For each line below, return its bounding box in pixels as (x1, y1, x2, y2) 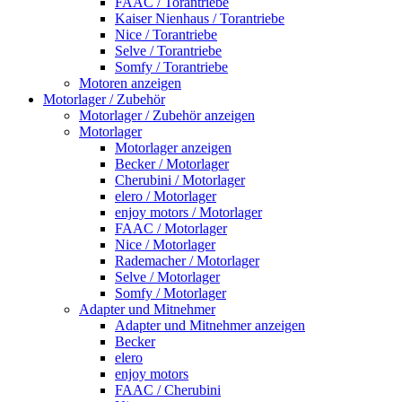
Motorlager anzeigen (115, 140, 232, 155)
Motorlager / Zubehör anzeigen (79, 108, 255, 123)
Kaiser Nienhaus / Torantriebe (115, 11, 284, 26)
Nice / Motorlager (115, 237, 215, 252)
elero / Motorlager (115, 188, 216, 204)
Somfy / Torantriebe (115, 59, 228, 74)
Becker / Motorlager (115, 156, 229, 171)
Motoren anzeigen (79, 75, 181, 91)
